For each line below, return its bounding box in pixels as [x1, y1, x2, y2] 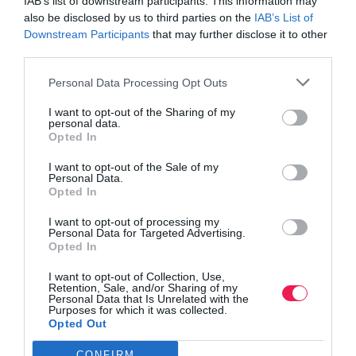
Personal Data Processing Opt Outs [48, 75, 227, 89]
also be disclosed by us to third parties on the [24, 11, 254, 24]
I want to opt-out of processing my [48, 215, 219, 228]
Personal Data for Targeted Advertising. [48, 226, 246, 239]
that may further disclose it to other [149, 28, 327, 41]
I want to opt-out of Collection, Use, [48, 270, 225, 283]
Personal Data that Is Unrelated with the [48, 292, 249, 305]
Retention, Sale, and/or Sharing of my [48, 281, 238, 294]
